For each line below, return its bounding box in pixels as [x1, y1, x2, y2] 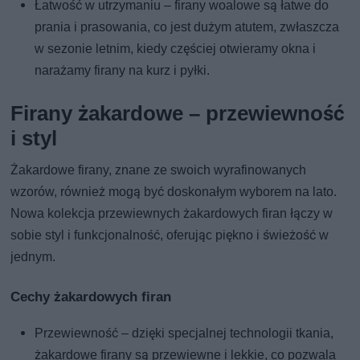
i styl [10, 125, 58, 150]
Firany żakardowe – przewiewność [10, 100, 346, 125]
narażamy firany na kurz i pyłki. [35, 62, 211, 78]
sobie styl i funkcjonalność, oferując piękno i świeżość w [10, 227, 329, 243]
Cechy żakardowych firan [10, 288, 172, 305]
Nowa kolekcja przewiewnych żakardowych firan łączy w [10, 205, 333, 221]
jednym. [10, 248, 56, 264]
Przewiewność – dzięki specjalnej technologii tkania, [35, 325, 334, 341]
